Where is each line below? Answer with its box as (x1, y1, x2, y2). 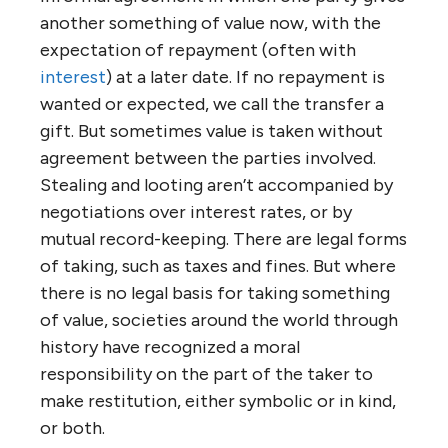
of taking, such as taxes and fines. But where (40, 255, 396, 277)
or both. (40, 417, 105, 439)
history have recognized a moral (40, 336, 300, 358)
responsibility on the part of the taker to (40, 363, 373, 385)
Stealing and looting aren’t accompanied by (40, 174, 393, 196)
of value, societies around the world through (40, 309, 398, 331)
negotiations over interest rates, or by (40, 201, 352, 223)
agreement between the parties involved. (40, 147, 376, 169)
